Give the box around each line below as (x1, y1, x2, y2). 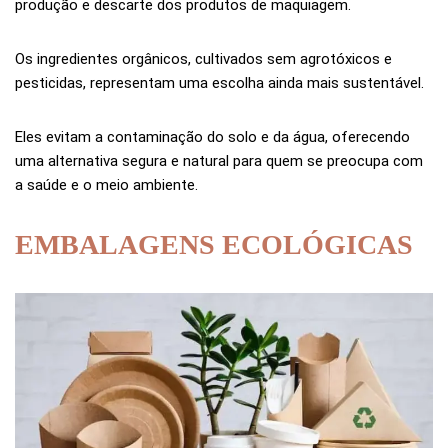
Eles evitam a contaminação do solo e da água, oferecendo (15, 128, 410, 147)
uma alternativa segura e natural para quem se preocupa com (15, 152, 423, 171)
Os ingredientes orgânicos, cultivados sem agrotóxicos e (15, 50, 392, 69)
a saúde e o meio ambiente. (15, 176, 198, 195)
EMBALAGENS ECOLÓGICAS (15, 229, 413, 261)
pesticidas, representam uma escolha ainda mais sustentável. (15, 74, 424, 93)
